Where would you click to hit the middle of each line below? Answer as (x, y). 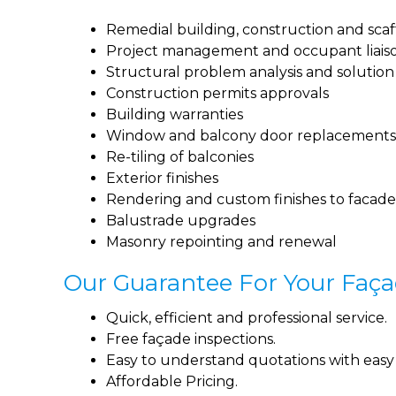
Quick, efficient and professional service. (247, 317)
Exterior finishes (162, 178)
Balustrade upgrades (181, 220)
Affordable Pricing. (172, 381)
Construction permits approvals (217, 93)
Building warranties (175, 114)
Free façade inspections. (191, 339)
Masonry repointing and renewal (221, 241)
